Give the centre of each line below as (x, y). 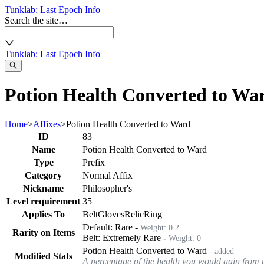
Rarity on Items (43, 232)
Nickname (43, 188)
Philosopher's (107, 188)
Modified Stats (43, 256)
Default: (99, 227)
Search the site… (36, 20)
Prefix (94, 162)
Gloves (111, 214)
